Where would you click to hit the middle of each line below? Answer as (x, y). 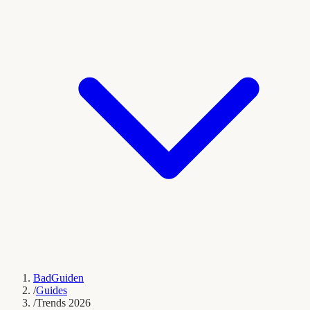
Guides (52, 290)
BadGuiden (58, 278)
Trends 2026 (63, 303)
